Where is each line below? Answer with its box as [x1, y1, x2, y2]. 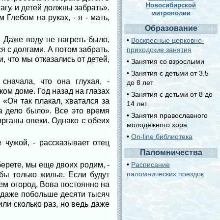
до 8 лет [127, 79, 153, 86]
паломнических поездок [127, 170, 204, 178]
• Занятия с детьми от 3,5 [127, 69, 209, 77]
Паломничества [139, 148, 202, 157]
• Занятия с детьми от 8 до [127, 90, 213, 98]
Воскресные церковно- [131, 36, 204, 44]
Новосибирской [146, 1, 196, 9]
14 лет [127, 100, 147, 108]
